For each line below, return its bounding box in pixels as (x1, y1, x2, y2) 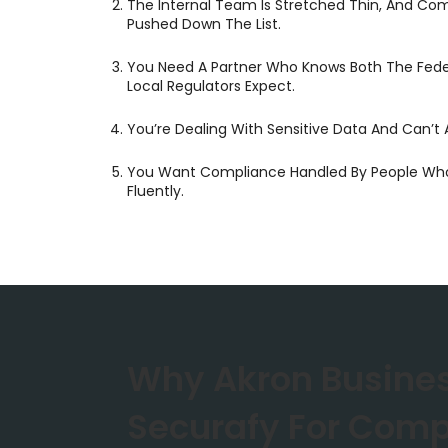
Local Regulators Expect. (127, 76, 295, 96)
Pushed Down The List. (127, 14, 281, 34)
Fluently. (127, 181, 184, 201)
